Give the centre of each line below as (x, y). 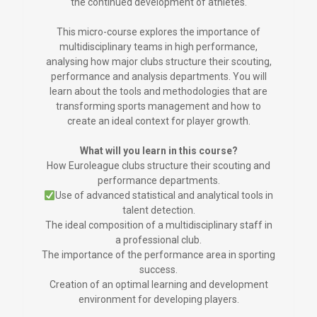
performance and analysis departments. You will (158, 77)
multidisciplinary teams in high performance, (158, 47)
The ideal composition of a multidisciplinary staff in (158, 225)
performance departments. (158, 181)
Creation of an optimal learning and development (158, 285)
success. (158, 270)
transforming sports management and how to (158, 106)
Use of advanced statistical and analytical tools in (164, 196)
